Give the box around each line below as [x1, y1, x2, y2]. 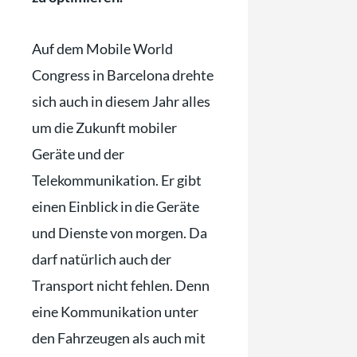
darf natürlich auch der [32, 249, 171, 268]
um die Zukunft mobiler [32, 118, 177, 136]
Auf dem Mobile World [32, 39, 173, 57]
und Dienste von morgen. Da [32, 223, 207, 241]
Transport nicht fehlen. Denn [32, 276, 210, 294]
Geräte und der [32, 144, 124, 163]
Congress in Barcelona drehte [32, 65, 214, 84]
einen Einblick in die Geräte [32, 197, 199, 215]
